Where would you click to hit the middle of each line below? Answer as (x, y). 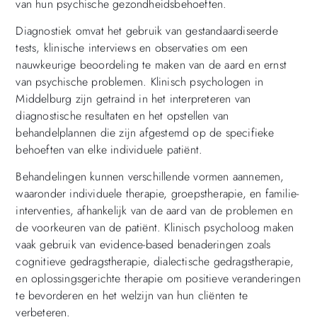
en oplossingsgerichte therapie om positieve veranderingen (158, 279)
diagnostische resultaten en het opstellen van (122, 115)
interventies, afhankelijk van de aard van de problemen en (154, 211)
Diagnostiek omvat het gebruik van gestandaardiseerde (147, 30)
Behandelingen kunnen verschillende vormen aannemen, (150, 177)
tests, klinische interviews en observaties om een (132, 47)
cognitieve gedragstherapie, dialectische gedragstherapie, (155, 262)
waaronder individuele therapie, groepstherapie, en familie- (157, 194)
